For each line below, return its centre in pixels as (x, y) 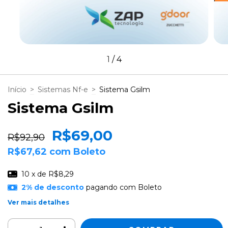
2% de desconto (52, 188)
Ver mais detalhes (38, 202)
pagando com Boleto (123, 188)
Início (17, 89)
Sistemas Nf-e (63, 89)
